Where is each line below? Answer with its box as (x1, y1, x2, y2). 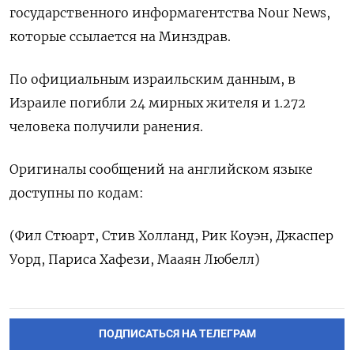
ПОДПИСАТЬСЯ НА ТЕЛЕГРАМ (98, 327, 256, 341)
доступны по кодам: (9, 185, 144, 201)
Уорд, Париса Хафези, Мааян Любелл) (9, 251, 260, 268)
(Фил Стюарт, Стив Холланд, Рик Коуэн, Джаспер (9, 228, 333, 244)
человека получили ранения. (9, 119, 203, 135)
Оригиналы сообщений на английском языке (9, 161, 313, 178)
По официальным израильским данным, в (9, 71, 296, 88)
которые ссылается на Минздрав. (9, 28, 231, 45)
